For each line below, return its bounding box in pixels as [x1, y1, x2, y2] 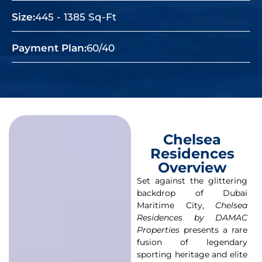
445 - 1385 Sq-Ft [35, 11, 116, 23]
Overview [158, 159, 226, 177]
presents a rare [180, 225, 247, 236]
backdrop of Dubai [137, 188, 247, 199]
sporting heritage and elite [137, 249, 247, 260]
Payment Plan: [12, 42, 87, 54]
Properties [137, 225, 180, 236]
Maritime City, [137, 200, 215, 211]
